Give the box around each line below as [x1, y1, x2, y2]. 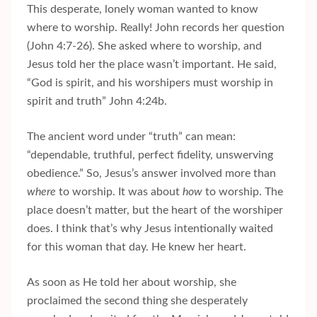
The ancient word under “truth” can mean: [27, 130, 236, 142]
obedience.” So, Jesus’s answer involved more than [27, 167, 276, 179]
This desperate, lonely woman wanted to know [27, 3, 258, 15]
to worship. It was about [56, 185, 183, 197]
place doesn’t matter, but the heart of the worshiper [27, 204, 283, 216]
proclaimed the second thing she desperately [27, 294, 248, 306]
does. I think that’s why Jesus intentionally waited [27, 222, 273, 234]
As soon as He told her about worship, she [27, 276, 236, 288]
